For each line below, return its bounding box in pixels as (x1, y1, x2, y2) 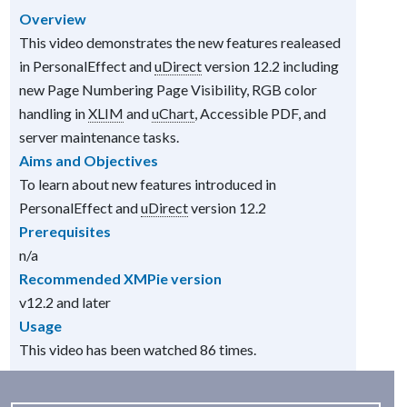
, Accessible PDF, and (194, 104, 326, 122)
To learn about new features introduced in (18, 175, 276, 193)
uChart (151, 104, 194, 122)
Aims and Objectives (18, 152, 158, 169)
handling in (18, 104, 88, 122)
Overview (18, 10, 86, 27)
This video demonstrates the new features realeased (18, 34, 341, 51)
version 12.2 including (201, 57, 339, 74)
